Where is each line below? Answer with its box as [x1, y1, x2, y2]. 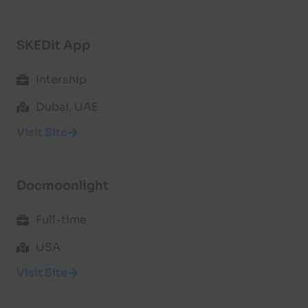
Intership [35, 71, 87, 87]
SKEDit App [16, 37, 91, 53]
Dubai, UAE [35, 99, 98, 114]
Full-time [35, 212, 87, 227]
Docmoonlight [16, 177, 109, 193]
